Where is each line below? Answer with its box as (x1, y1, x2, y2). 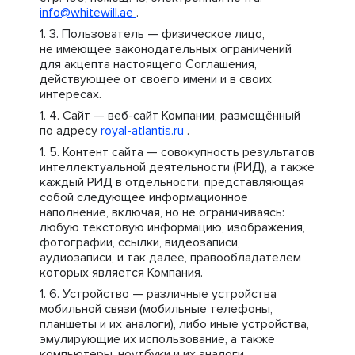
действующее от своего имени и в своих (40, 71, 272, 87)
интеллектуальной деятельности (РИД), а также (40, 159, 315, 175)
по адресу (40, 123, 101, 139)
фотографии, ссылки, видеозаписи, (40, 235, 240, 250)
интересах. (40, 86, 101, 102)
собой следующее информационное (40, 189, 248, 205)
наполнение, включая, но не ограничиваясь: (40, 204, 284, 220)
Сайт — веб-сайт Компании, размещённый (63, 108, 300, 124)
